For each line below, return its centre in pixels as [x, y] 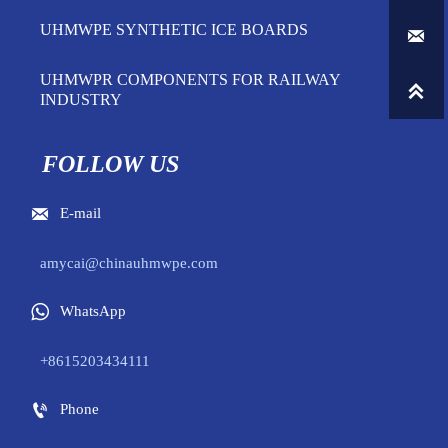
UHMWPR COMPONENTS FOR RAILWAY [190, 79]
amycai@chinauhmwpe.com [129, 262]
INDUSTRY [81, 99]
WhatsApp [93, 311]
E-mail [80, 213]
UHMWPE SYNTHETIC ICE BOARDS [174, 29]
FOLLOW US [110, 163]
